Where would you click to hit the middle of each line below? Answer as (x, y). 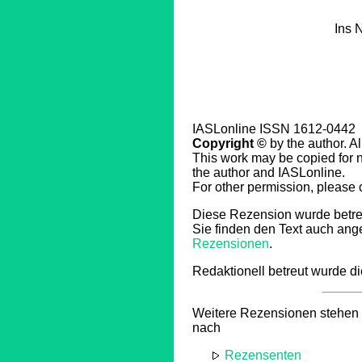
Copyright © (229, 143)
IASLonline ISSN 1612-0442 (274, 128)
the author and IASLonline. (269, 172)
